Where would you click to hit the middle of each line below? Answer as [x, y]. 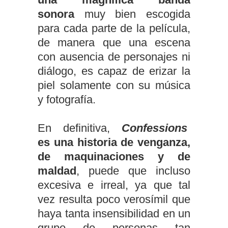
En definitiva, [74, 128]
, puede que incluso [133, 170]
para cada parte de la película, [114, 28]
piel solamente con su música [114, 85]
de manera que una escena [114, 42]
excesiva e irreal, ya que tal [114, 185]
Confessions [156, 128]
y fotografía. [67, 99]
